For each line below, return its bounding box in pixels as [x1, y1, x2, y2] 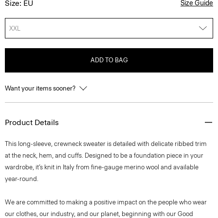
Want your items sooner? [5, 85, 77, 92]
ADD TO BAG [90, 56, 128, 64]
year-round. [5, 175, 38, 182]
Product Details [5, 118, 59, 127]
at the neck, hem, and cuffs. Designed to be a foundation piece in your [5, 152, 203, 159]
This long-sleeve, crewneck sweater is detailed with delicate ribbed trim [5, 140, 207, 147]
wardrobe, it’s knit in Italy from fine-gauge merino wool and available [5, 163, 199, 171]
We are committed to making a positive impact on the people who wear [5, 199, 207, 206]
